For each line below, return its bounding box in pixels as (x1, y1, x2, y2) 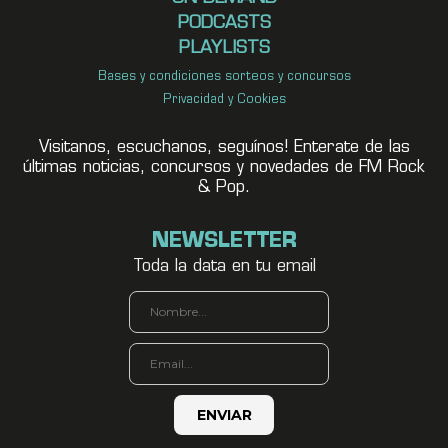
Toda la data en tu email (132, 258, 316, 275)
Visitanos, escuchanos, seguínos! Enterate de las (38, 139, 410, 156)
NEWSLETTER (151, 231, 297, 252)
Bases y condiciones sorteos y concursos (97, 70, 351, 83)
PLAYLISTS (178, 39, 270, 57)
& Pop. (198, 179, 250, 196)
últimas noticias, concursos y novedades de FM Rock (23, 159, 425, 176)
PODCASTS (177, 14, 271, 32)
